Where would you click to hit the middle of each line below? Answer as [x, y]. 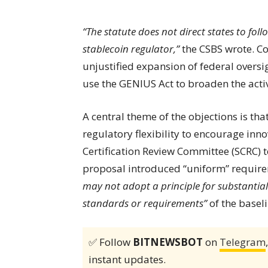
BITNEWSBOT [168, 242]
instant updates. [127, 259]
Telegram [243, 242]
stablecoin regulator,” [131, 48]
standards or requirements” [145, 203]
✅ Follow [111, 242]
